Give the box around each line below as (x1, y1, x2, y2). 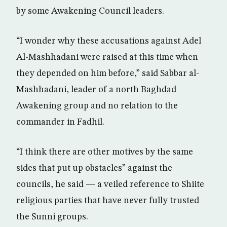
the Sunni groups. (16, 212, 88, 221)
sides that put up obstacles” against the (16, 164, 172, 173)
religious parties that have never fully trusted (16, 196, 199, 205)
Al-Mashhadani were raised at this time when (16, 53, 198, 62)
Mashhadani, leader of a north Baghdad (16, 85, 176, 94)
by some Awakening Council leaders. (16, 7, 164, 16)
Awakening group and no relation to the (16, 101, 178, 110)
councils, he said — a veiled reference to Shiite (16, 180, 204, 189)
